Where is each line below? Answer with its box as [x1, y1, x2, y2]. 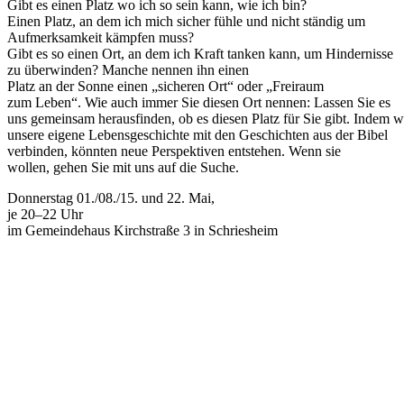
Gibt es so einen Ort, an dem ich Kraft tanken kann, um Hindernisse [7, 45, 393, 61]
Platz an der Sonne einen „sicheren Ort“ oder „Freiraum [7, 78, 324, 94]
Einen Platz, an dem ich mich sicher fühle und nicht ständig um [7, 13, 365, 29]
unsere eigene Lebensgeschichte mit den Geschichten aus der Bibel [7, 126, 388, 142]
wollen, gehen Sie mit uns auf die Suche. [7, 159, 239, 175]
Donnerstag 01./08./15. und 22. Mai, [7, 189, 215, 206]
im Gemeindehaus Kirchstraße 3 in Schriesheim [7, 222, 278, 238]
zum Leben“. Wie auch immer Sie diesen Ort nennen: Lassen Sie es [7, 94, 390, 110]
